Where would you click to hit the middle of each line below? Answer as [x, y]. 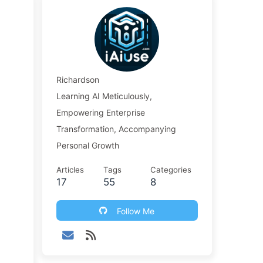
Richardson [77, 80]
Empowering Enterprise [100, 112]
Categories [171, 170]
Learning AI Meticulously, [104, 96]
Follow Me [136, 211]
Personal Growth [87, 145]
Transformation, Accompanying [116, 129]
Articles [70, 170]
